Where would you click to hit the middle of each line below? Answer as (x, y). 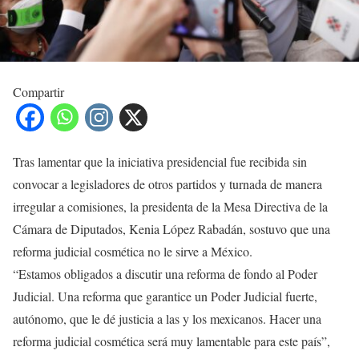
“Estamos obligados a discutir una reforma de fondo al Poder (165, 273)
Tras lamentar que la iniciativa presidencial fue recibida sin (160, 161)
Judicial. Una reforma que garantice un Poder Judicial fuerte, (165, 296)
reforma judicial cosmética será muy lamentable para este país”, (171, 341)
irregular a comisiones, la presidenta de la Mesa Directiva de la (170, 206)
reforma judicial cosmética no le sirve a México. (133, 251)
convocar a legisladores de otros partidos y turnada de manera (167, 184)
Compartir (38, 91)
